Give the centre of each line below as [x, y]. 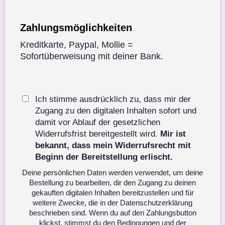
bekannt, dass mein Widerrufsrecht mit [113, 145]
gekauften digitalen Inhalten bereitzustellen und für [113, 192]
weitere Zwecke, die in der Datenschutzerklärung [113, 202]
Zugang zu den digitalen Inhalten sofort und [116, 110]
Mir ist [173, 134]
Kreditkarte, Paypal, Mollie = [77, 44]
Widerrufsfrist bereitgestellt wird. [98, 134]
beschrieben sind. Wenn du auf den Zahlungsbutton [113, 212]
